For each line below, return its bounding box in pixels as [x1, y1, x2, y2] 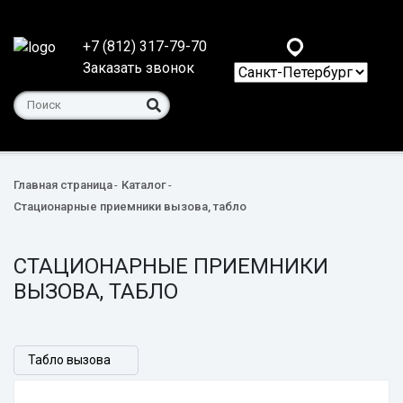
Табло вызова [28, 353, 111, 368]
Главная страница [13, 178, 112, 193]
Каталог [121, 178, 166, 193]
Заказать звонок [83, 59, 194, 76]
